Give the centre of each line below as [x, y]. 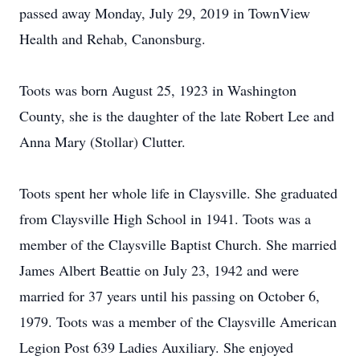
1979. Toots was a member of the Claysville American [178, 321]
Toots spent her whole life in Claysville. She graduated [178, 193]
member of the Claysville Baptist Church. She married [178, 244]
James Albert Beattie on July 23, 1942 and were [159, 270]
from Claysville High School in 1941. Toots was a [165, 219]
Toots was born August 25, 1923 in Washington [158, 90]
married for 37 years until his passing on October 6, [170, 296]
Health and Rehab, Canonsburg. [112, 39]
